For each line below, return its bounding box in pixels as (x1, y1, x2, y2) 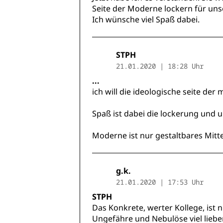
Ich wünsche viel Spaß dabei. (92, 14, 200, 25)
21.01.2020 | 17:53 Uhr (116, 177, 204, 187)
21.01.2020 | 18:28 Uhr (116, 61, 204, 71)
